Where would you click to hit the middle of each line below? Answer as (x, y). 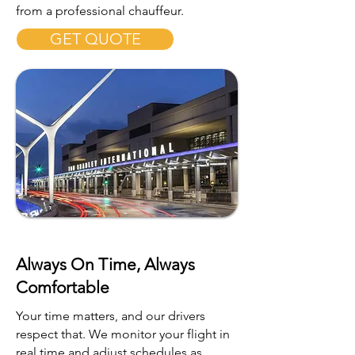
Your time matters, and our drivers (111, 316)
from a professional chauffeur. (100, 11)
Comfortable (63, 287)
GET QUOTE (95, 39)
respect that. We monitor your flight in (123, 334)
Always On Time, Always (105, 264)
